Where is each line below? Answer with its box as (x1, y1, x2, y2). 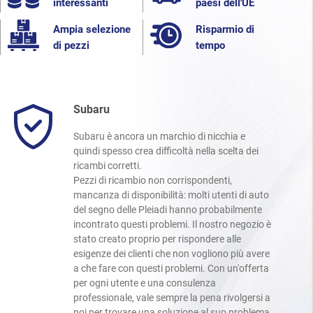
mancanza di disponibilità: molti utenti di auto (73, 189, 269, 201)
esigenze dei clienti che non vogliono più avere (73, 248, 270, 260)
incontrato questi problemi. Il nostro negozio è (73, 219, 271, 231)
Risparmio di (196, 22, 254, 36)
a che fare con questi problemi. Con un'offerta (73, 263, 269, 275)
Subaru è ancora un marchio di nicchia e (73, 131, 245, 143)
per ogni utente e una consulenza (73, 277, 216, 289)
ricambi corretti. (73, 160, 142, 172)
